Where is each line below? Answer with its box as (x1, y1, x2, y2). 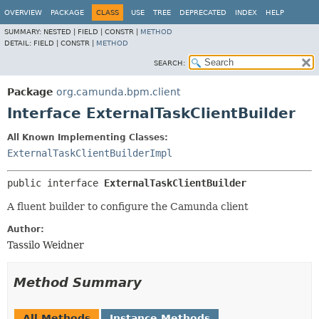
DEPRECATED (179, 9, 226, 16)
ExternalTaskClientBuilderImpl (7, 147, 172, 159)
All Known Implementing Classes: (7, 132, 168, 142)
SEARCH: (154, 59, 185, 67)
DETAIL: (4, 39, 33, 47)
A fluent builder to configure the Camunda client (7, 201, 249, 212)
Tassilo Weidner (7, 239, 84, 251)
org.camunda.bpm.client (56, 86, 180, 98)
